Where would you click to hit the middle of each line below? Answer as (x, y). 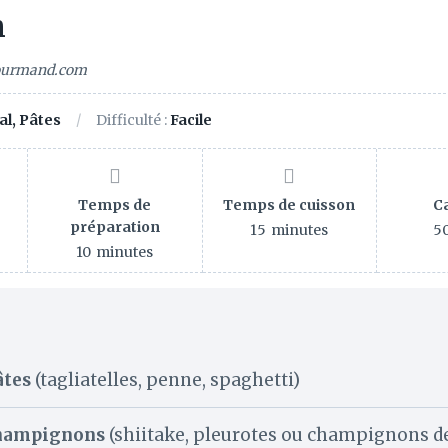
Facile (191, 120)
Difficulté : (133, 120)
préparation (114, 227)
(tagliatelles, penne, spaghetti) (165, 380)
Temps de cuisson (289, 205)
